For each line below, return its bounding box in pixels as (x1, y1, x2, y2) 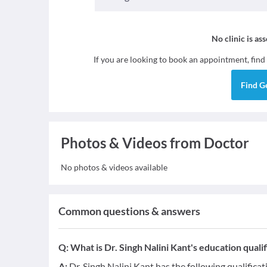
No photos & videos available (61, 162, 167, 172)
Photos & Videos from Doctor (61, 134, 249, 151)
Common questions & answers (58, 204, 200, 218)
